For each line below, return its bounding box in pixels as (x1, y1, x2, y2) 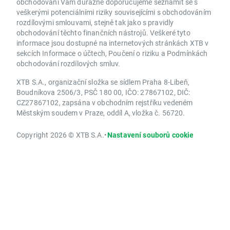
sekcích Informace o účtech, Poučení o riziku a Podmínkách (16, 48, 208, 58)
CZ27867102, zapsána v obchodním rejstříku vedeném (16, 97, 193, 107)
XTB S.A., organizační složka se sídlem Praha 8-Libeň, (16, 76, 189, 87)
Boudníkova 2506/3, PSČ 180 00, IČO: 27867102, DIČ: (16, 87, 190, 97)
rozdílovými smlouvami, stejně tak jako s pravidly (16, 17, 174, 27)
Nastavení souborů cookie (107, 129, 194, 140)
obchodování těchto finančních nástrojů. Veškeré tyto (16, 27, 190, 37)
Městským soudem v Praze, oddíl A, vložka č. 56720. (16, 107, 185, 118)
